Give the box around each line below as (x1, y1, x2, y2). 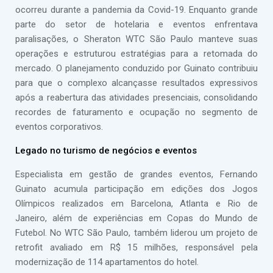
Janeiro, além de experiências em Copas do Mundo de (15, 213, 258, 224)
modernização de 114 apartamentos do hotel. (15, 257, 199, 268)
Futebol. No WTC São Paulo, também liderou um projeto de (15, 227, 258, 238)
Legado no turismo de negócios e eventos (15, 145, 197, 156)
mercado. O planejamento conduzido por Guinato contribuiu (15, 63, 258, 74)
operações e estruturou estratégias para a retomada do (15, 48, 258, 59)
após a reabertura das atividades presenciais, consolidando (15, 92, 258, 103)
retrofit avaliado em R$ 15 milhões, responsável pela (15, 242, 258, 253)
